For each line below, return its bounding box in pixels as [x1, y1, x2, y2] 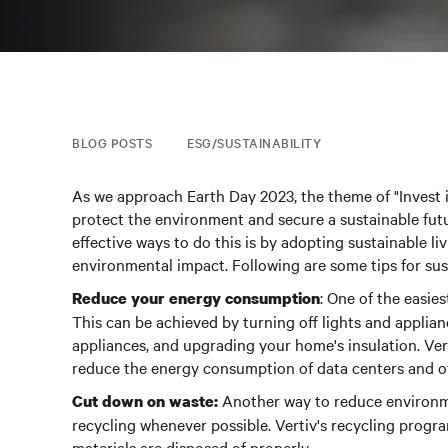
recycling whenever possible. [72, 413, 271, 435]
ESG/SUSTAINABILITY [187, 133, 321, 151]
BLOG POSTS [72, 133, 152, 151]
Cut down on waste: [72, 390, 218, 412]
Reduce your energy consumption [72, 287, 320, 309]
